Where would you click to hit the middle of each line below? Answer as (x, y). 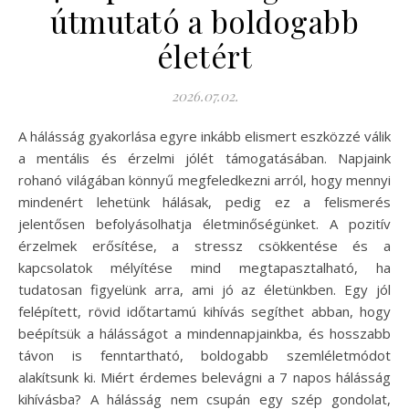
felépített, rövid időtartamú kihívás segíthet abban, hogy (204, 311)
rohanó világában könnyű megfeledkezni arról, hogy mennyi (204, 179)
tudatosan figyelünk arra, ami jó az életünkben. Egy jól (204, 289)
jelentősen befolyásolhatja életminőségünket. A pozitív (204, 223)
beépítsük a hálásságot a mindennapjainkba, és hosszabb (204, 333)
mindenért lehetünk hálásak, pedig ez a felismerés (204, 201)
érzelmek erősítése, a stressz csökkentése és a (204, 245)
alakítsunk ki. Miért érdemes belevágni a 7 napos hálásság (204, 377)
